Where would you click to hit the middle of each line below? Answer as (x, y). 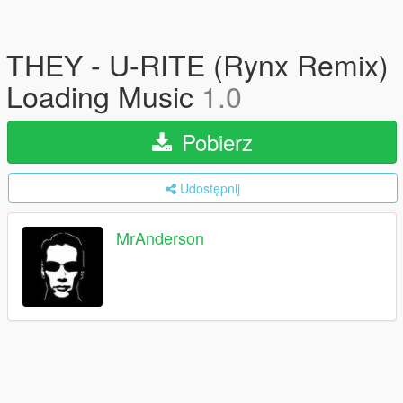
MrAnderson (160, 238)
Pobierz (214, 142)
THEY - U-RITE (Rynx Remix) (197, 64)
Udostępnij (210, 188)
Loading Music (104, 95)
